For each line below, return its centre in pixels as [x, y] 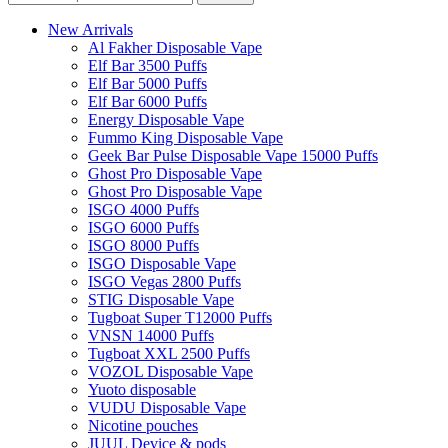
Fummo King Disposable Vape [185, 138]
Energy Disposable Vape [166, 120]
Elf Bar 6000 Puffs [147, 102]
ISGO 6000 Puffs [143, 228]
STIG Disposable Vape [161, 300]
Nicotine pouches [143, 426]
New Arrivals [90, 30]
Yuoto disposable [142, 390]
